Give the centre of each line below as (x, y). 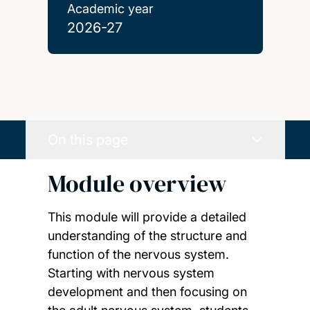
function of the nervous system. (138, 254)
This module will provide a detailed (147, 217)
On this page (88, 139)
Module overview (137, 184)
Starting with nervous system (131, 273)
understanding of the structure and (147, 235)
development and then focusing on (147, 291)
